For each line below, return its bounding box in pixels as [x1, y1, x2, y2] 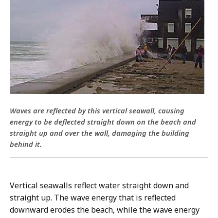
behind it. [10, 139, 42, 149]
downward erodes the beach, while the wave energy [10, 204, 200, 216]
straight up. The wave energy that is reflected [10, 192, 176, 203]
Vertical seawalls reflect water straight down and [10, 180, 189, 191]
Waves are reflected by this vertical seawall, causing [10, 106, 184, 116]
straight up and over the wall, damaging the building [10, 128, 189, 138]
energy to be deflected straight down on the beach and [10, 117, 196, 127]
